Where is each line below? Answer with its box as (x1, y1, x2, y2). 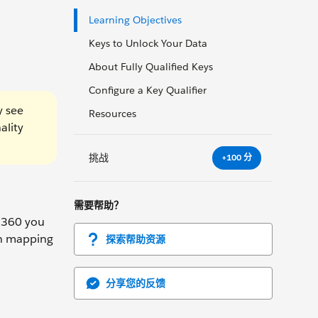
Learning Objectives (89, 13, 182, 26)
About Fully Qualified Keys (89, 60, 213, 73)
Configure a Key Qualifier (89, 84, 207, 97)
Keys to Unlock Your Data (89, 37, 207, 50)
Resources (89, 107, 136, 120)
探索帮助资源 (106, 232, 165, 246)
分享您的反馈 (106, 276, 165, 290)
